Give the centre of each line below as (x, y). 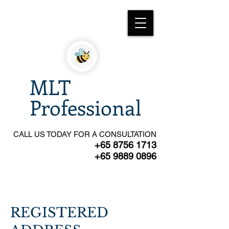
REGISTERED (59, 213)
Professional (86, 107)
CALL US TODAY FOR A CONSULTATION (85, 134)
